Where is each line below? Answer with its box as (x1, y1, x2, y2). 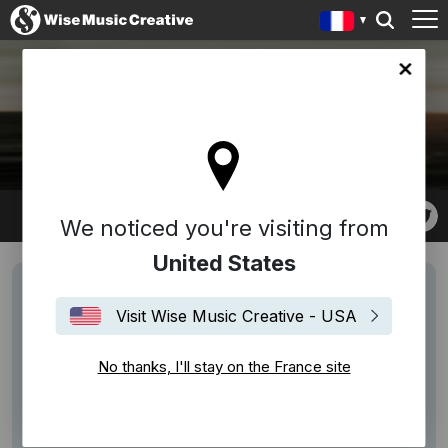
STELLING (185, 115, 281, 139)
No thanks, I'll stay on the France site (97, 357, 351, 376)
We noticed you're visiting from (59, 215, 389, 241)
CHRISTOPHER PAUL (185, 91, 383, 115)
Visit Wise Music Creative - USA (115, 306, 357, 326)
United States (152, 250, 296, 276)
